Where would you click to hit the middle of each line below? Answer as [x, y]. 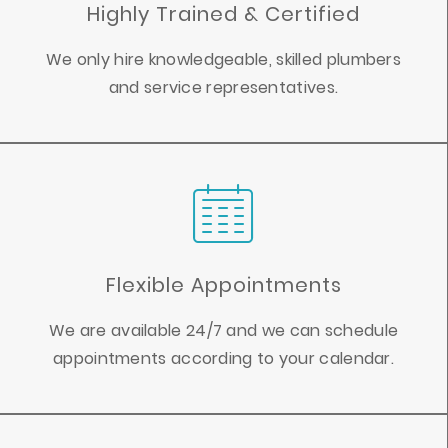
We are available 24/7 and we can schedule [223, 331]
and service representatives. [223, 88]
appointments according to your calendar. [223, 359]
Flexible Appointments [223, 285]
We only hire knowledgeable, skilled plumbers [223, 60]
